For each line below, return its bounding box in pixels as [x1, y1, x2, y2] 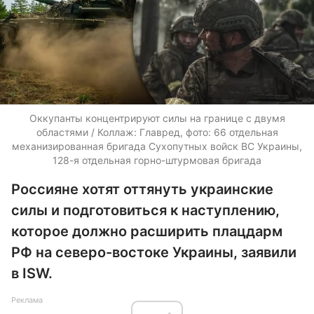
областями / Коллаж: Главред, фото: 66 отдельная [36, 126, 278, 138]
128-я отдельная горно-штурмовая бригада [53, 154, 261, 166]
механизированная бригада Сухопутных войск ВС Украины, [12, 140, 302, 152]
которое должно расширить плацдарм [11, 223, 282, 240]
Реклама [11, 295, 43, 305]
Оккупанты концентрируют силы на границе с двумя [29, 112, 285, 124]
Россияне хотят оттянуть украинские [11, 181, 273, 198]
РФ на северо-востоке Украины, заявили [11, 244, 296, 261]
